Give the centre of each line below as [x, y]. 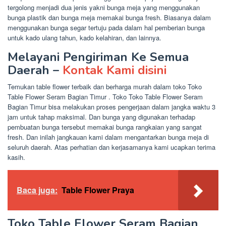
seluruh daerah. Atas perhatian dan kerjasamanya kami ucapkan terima [111, 147]
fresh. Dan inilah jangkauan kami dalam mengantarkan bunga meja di [108, 137]
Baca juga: [37, 190]
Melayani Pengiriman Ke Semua [98, 57]
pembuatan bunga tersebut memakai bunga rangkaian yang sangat [105, 127]
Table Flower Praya [98, 190]
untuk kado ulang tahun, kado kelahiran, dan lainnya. [84, 38]
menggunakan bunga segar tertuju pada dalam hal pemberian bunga [106, 28]
